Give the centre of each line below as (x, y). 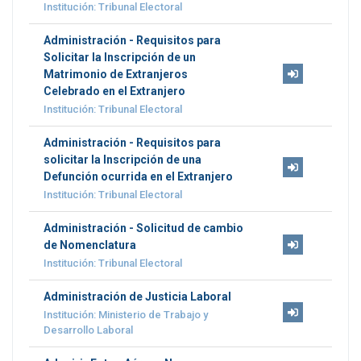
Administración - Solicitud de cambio (143, 228)
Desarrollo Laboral (88, 330)
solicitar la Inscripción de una (122, 160)
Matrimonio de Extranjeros (115, 75)
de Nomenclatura (89, 245)
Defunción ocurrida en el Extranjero (138, 177)
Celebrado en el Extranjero (114, 91)
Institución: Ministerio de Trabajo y (125, 315)
